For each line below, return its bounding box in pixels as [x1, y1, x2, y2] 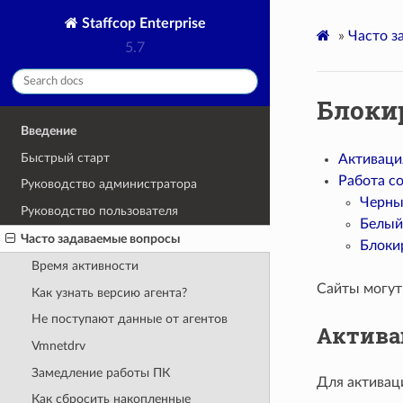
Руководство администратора [21, 177, 198, 192]
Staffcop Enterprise [77, 15, 206, 31]
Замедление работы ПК [31, 365, 170, 380]
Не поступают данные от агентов [31, 312, 228, 327]
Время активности [31, 259, 139, 273]
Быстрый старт [21, 150, 111, 165]
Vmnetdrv [31, 339, 85, 354]
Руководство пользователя [21, 203, 179, 218]
